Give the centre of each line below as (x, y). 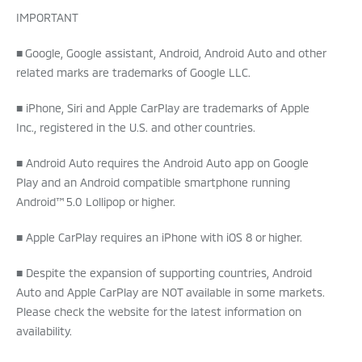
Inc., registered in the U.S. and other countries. (136, 128)
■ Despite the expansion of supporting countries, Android (164, 273)
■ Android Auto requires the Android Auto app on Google (162, 163)
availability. (44, 331)
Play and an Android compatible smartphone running (153, 183)
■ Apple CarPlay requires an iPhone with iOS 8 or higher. (159, 238)
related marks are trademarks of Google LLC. (133, 73)
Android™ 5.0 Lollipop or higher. (96, 202)
